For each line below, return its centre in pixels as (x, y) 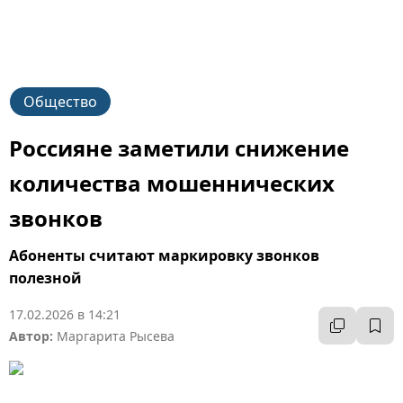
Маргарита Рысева (116, 336)
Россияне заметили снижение (179, 148)
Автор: (31, 336)
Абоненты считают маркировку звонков (164, 255)
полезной (45, 278)
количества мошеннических (172, 183)
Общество (60, 102)
